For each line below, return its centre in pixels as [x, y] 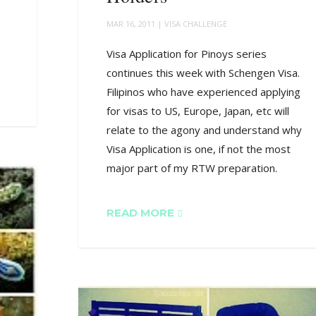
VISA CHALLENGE [196, 24]
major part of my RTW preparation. [192, 168]
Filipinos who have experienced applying [204, 92]
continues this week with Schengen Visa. [203, 73]
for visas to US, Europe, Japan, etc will [198, 111]
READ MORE [141, 213]
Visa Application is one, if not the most [199, 149]
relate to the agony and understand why [205, 130]
